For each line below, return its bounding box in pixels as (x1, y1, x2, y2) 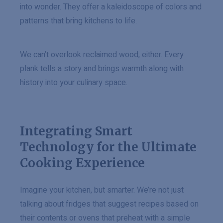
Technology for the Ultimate (20, 139, 197, 155)
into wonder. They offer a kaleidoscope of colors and (20, 1, 202, 13)
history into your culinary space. (20, 77, 127, 89)
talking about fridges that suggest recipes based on (20, 198, 199, 210)
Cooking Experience (20, 155, 145, 171)
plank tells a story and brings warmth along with (20, 63, 184, 75)
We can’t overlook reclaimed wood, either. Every (20, 49, 184, 61)
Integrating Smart (20, 123, 132, 139)
